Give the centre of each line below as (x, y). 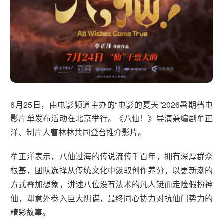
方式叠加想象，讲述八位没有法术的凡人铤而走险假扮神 (111, 184)
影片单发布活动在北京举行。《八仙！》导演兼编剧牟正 (111, 118)
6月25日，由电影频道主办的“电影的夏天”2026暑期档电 (111, 105)
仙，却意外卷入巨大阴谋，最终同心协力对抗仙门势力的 (111, 198)
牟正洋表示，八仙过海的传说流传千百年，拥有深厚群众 (111, 156)
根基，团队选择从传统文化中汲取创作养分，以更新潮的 (111, 170)
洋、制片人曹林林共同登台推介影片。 (78, 132)
